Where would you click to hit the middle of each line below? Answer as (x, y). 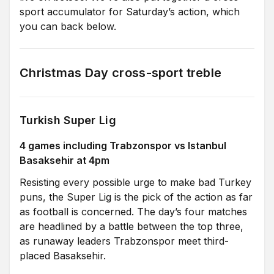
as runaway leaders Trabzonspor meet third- (124, 241)
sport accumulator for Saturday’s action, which (130, 12)
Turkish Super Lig (68, 120)
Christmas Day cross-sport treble (121, 73)
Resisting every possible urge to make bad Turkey (135, 182)
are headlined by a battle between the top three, (131, 226)
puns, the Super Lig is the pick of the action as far (136, 197)
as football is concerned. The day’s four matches (133, 212)
